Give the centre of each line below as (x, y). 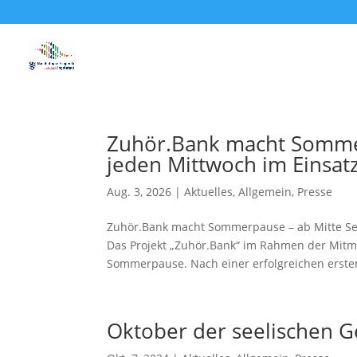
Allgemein (265, 192)
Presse (315, 192)
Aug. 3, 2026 (139, 192)
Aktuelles (209, 192)
